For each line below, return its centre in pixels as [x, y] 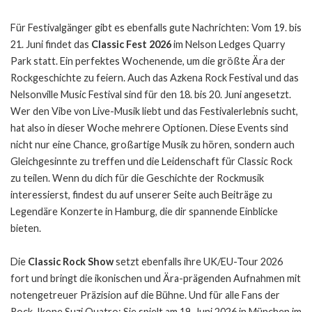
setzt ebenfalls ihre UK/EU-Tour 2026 [198, 261]
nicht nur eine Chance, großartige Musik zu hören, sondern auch [153, 144]
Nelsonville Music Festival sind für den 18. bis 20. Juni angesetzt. [151, 94]
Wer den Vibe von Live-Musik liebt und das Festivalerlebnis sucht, [154, 111]
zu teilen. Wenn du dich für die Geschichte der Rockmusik [137, 178]
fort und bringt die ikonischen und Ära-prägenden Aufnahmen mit [156, 278]
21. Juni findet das [51, 44]
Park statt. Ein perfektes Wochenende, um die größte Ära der [148, 61]
